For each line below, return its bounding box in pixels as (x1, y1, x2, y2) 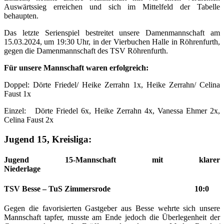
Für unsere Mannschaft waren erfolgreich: (4, 63, 148, 72)
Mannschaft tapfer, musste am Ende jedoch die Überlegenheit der (4, 212, 220, 221)
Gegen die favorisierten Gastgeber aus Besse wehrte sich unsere (4, 203, 220, 212)
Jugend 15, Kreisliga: (4, 134, 116, 145)
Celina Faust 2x (4, 115, 53, 124)
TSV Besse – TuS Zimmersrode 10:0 (4, 184, 209, 193)
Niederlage (4, 164, 182, 173)
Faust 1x (4, 89, 31, 98)
